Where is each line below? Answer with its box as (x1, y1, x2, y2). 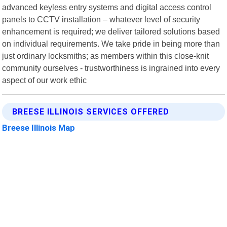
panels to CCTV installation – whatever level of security (2, 14, 201, 24)
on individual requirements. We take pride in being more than (2, 39, 220, 48)
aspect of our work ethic (2, 75, 87, 85)
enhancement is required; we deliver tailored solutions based (2, 26, 220, 36)
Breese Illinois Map (2, 122, 75, 133)
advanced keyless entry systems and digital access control (2, 2, 212, 12)
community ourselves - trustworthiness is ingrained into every (2, 63, 220, 72)
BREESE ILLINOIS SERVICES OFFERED (12, 106, 170, 117)
